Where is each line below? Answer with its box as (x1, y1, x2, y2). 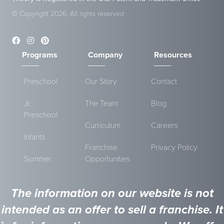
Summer (24, 153, 51, 164)
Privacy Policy (151, 142, 197, 152)
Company (88, 49, 122, 60)
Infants (24, 131, 45, 142)
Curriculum (85, 120, 120, 130)
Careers (151, 120, 178, 130)
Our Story (85, 76, 117, 86)
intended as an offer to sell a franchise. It (1, 202, 223, 217)
